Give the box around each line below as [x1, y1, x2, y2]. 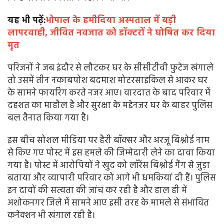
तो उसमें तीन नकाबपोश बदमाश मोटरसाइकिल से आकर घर [7, 73, 207, 88]
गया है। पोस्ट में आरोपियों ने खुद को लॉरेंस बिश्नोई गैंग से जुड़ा [7, 158, 210, 173]
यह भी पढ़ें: [7, 13, 46, 28]
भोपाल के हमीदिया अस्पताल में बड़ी [46, 13, 176, 28]
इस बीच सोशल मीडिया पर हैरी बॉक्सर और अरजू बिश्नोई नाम [7, 133, 209, 148]
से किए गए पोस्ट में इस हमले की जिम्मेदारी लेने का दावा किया [7, 146, 215, 161]
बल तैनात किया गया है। [7, 111, 91, 126]
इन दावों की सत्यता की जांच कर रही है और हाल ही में [7, 183, 187, 198]
